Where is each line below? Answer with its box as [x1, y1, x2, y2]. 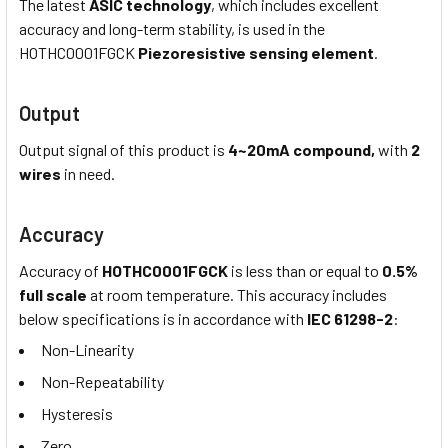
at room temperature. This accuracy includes [87, 285, 387, 305]
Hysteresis [41, 403, 113, 423]
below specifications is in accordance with [19, 309, 307, 329]
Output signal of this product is [19, 140, 228, 160]
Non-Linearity [41, 339, 134, 359]
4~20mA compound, [228, 140, 375, 160]
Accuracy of [19, 261, 102, 281]
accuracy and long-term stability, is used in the [19, 19, 325, 39]
